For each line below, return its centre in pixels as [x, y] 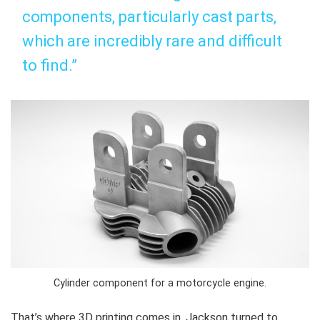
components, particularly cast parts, [149, 16]
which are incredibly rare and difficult [152, 41]
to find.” [50, 65]
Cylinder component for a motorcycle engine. [160, 283]
